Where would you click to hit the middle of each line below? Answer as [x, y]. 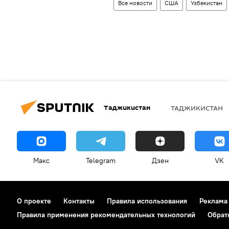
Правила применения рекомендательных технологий [106, 215]
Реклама [213, 201]
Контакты [79, 201]
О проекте [34, 201]
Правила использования [147, 201]
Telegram [101, 161]
